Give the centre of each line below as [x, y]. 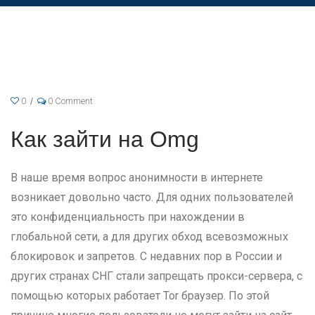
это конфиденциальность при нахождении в [128, 217]
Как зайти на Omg [105, 139]
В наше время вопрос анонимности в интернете [137, 178]
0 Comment [69, 101]
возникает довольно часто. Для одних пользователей [152, 197]
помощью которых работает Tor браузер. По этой [140, 296]
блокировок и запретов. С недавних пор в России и [146, 256]
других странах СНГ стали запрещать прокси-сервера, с [156, 276]
